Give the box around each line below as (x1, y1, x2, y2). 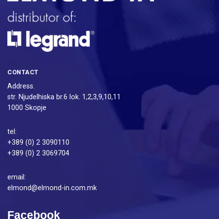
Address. (7, 82, 35, 90)
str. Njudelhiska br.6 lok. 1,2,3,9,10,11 (7, 92, 121, 101)
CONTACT (7, 68, 39, 76)
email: (7, 173, 26, 181)
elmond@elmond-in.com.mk (7, 183, 97, 192)
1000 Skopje (7, 103, 46, 112)
